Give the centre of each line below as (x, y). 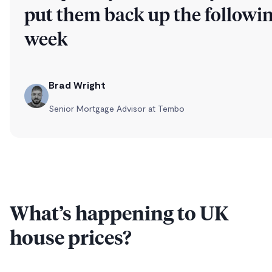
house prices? (71, 239)
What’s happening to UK (119, 215)
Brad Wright (77, 85)
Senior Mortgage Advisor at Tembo (117, 109)
